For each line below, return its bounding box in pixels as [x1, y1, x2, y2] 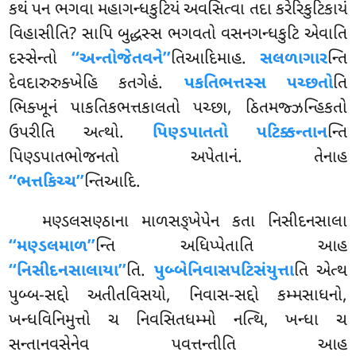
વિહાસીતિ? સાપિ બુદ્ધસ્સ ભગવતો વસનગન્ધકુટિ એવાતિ [9, 24, 347, 47]
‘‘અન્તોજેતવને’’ [71, 48, 171, 72]
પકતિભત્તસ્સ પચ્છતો [184, 73, 333, 96]
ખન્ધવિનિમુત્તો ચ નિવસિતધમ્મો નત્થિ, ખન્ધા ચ [9, 310, 347, 333]
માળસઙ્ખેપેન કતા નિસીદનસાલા [141, 211, 347, 234]
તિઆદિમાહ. [170, 48, 260, 72]
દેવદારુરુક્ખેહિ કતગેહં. [9, 73, 184, 96]
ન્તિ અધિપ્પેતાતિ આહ [95, 236, 347, 259]
